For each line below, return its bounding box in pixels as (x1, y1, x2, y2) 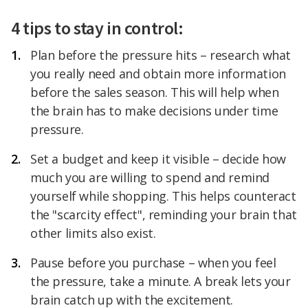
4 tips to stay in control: (11, 16, 184, 39)
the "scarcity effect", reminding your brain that (30, 206, 297, 223)
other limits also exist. (30, 225, 156, 241)
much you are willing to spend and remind (30, 169, 270, 186)
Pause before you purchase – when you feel (30, 254, 276, 271)
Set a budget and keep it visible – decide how (30, 151, 287, 167)
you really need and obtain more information (30, 65, 286, 82)
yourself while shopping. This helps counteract (30, 188, 296, 204)
